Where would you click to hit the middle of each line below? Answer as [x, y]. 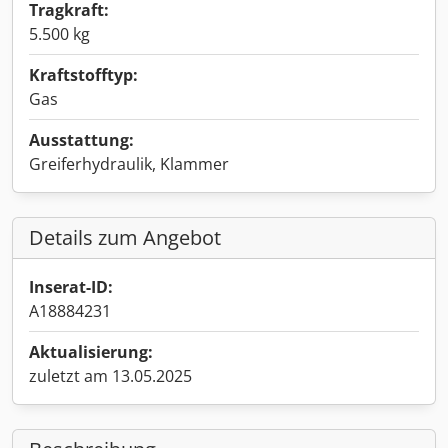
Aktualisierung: [91, 352]
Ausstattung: [81, 140]
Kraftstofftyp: [83, 75]
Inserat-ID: [71, 287]
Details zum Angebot [125, 237]
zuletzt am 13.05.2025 [110, 376]
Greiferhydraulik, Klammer [129, 164]
